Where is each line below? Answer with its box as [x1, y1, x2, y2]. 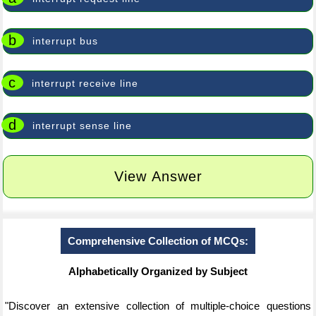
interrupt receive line [32, 78, 139, 89]
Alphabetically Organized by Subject [68, 265, 248, 277]
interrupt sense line [32, 120, 133, 131]
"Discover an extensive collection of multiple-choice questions [5, 300, 311, 312]
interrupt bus [32, 35, 99, 47]
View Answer [114, 169, 202, 184]
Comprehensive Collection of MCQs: [68, 235, 248, 247]
